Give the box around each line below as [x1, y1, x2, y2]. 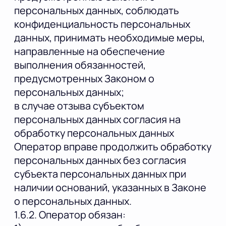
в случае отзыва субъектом [14, 99, 144, 113]
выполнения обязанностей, [14, 58, 146, 72]
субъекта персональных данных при [14, 167, 186, 181]
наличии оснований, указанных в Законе [14, 181, 206, 195]
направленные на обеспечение [14, 44, 165, 59]
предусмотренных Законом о [14, 72, 154, 86]
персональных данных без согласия [14, 153, 186, 167]
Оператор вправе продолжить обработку [14, 140, 211, 154]
